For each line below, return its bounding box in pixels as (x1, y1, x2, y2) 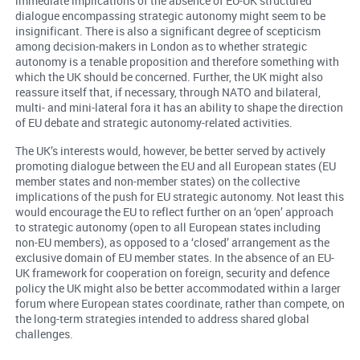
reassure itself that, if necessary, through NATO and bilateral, (14, 84, 321, 100)
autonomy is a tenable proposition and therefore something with (14, 54, 339, 70)
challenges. (14, 326, 73, 342)
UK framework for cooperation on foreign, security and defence (14, 265, 329, 281)
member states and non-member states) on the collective (14, 174, 300, 190)
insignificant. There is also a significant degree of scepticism (14, 23, 321, 39)
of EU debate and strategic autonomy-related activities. (14, 115, 292, 131)
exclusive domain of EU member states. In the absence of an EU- (14, 250, 334, 266)
